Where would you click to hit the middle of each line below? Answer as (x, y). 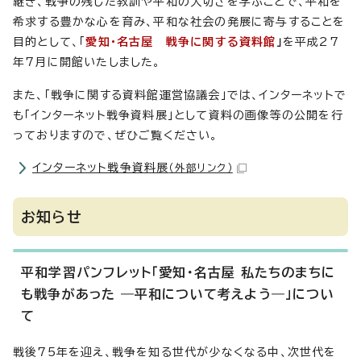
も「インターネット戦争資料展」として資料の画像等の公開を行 (178, 115)
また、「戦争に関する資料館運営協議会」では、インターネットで (180, 95)
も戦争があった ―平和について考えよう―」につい (178, 294)
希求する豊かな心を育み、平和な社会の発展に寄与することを (179, 22)
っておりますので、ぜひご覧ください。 (116, 135)
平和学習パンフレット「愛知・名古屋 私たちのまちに (178, 272)
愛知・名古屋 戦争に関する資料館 (181, 42)
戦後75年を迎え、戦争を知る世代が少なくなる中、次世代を (175, 352)
